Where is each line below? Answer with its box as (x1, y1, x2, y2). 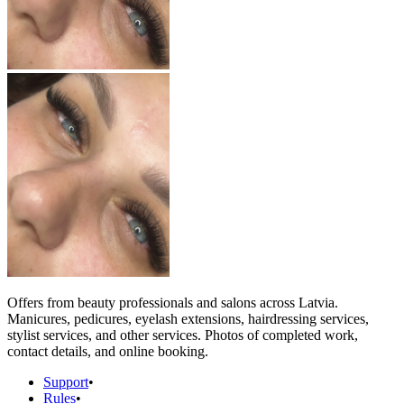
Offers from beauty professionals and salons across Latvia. (7, 294, 338, 310)
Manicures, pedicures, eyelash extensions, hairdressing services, (7, 310, 369, 326)
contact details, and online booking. (7, 343, 208, 359)
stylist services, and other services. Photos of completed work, (7, 326, 358, 343)
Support (43, 373, 88, 390)
